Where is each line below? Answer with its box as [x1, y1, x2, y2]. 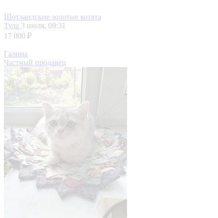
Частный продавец [4, 58, 66, 67]
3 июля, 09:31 [21, 21, 66, 30]
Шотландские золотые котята [4, 13, 101, 21]
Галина [4, 50, 28, 58]
